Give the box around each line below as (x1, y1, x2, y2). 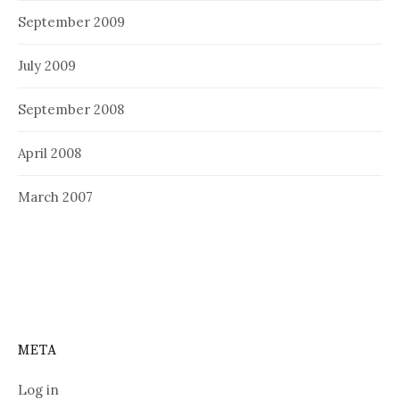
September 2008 (18, 100, 124, 118)
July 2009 (18, 56, 76, 74)
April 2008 (18, 144, 81, 162)
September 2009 (18, 12, 125, 30)
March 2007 (18, 187, 93, 205)
